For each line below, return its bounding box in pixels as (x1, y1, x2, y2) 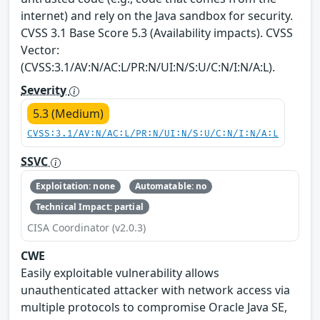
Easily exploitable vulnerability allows (21, 264, 219, 281)
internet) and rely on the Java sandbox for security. (21, 8, 293, 24)
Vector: (21, 42, 59, 59)
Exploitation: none (35, 180, 115, 193)
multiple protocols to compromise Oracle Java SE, (21, 299, 287, 315)
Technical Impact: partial (35, 200, 144, 213)
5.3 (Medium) (33, 106, 104, 122)
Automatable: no (134, 180, 207, 193)
